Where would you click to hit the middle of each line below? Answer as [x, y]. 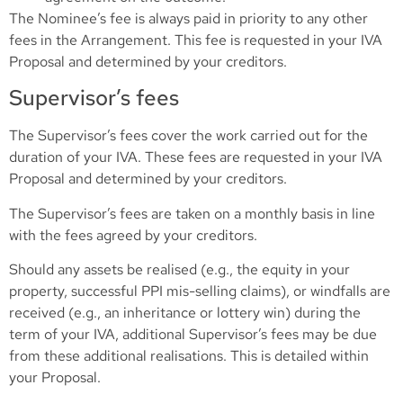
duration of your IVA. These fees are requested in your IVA [196, 157]
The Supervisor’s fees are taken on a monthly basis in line [192, 213]
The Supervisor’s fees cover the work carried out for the [188, 136]
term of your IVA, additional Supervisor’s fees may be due [193, 334]
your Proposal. [55, 377]
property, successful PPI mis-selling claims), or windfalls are [200, 291]
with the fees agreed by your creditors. [133, 235]
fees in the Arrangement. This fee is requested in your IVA [196, 40]
